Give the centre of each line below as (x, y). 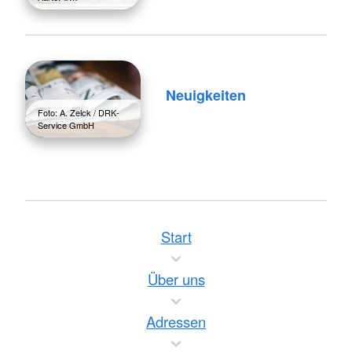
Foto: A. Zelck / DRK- (79, 112)
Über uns (176, 279)
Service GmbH (66, 125)
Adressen (176, 321)
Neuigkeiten (205, 95)
